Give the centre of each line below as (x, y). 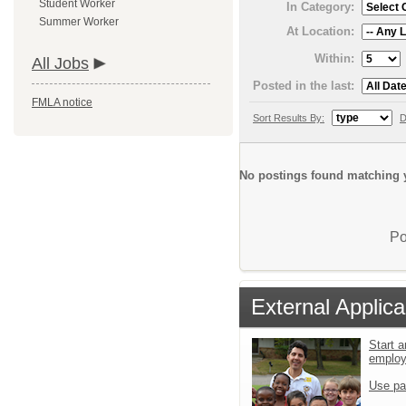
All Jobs (60, 63)
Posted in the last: (304, 85)
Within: (334, 58)
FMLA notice (62, 102)
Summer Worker (79, 22)
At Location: (320, 31)
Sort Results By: (289, 117)
